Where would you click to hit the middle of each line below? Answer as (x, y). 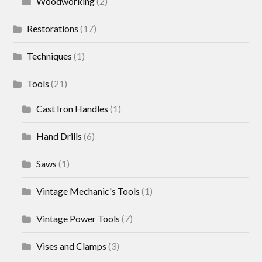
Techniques (50, 56)
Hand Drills (59, 136)
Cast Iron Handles (73, 109)
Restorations (53, 29)
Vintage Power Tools (78, 219)
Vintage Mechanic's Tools (88, 191)
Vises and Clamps (72, 246)
